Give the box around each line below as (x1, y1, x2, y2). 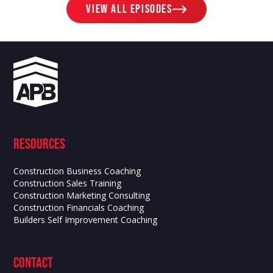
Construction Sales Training (13, 177, 122, 189)
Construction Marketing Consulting (13, 189, 151, 201)
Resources (13, 135, 66, 153)
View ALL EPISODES (86, 1, 172, 16)
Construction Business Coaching (13, 165, 141, 177)
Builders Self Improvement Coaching (13, 213, 158, 225)
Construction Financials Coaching (13, 201, 144, 213)
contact (13, 253, 54, 272)
